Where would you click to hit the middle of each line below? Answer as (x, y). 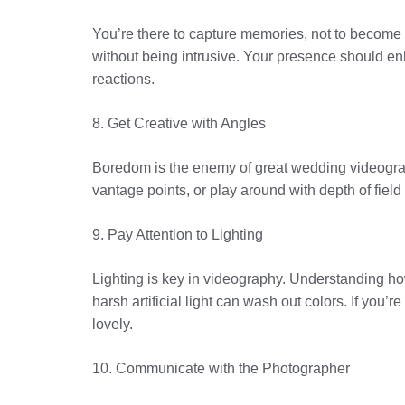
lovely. (113, 324)
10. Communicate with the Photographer (221, 368)
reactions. (123, 79)
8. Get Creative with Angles (179, 123)
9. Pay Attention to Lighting (178, 235)
